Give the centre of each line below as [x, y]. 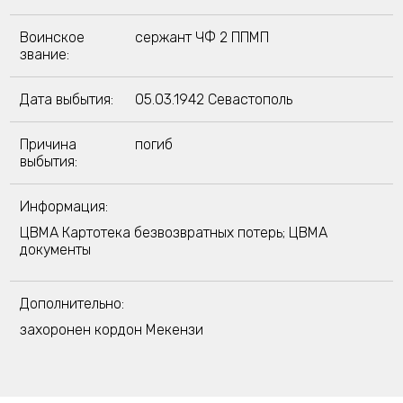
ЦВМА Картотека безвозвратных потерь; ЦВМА [173, 233]
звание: [44, 54]
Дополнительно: [72, 304]
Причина [48, 144]
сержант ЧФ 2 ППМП [201, 37]
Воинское [52, 37]
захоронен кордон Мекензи [111, 330]
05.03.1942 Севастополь [213, 99]
